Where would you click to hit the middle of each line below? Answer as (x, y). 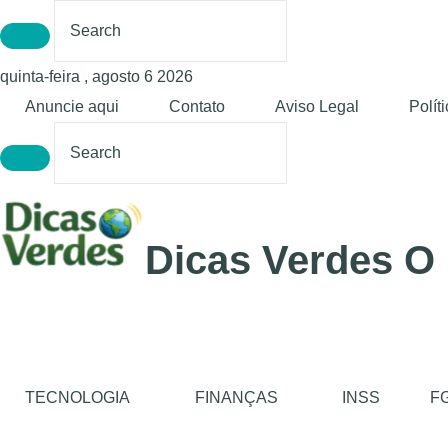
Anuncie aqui (72, 106)
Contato (197, 106)
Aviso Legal (317, 106)
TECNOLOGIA (77, 397)
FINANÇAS (236, 397)
